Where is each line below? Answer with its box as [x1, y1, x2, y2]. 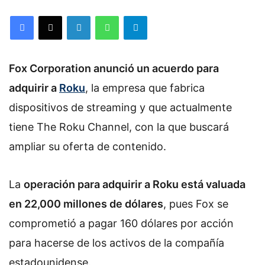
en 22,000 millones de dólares [9, 197, 163, 210]
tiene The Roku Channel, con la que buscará [9, 121, 229, 133]
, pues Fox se [163, 197, 228, 210]
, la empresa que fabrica [85, 82, 205, 94]
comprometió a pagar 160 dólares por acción [9, 216, 234, 230]
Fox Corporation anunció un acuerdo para [9, 62, 219, 75]
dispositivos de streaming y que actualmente [9, 101, 232, 114]
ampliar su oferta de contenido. [9, 140, 166, 153]
